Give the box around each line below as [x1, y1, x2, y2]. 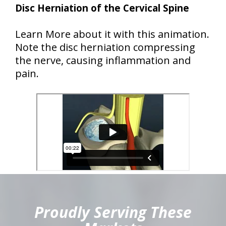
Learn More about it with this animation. [15, 27, 209, 41]
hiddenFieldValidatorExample [4, 173, 97, 182]
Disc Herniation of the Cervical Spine [15, 2, 189, 14]
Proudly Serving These [34, 202, 192, 222]
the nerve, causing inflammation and [15, 53, 191, 67]
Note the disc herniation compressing [15, 40, 195, 54]
